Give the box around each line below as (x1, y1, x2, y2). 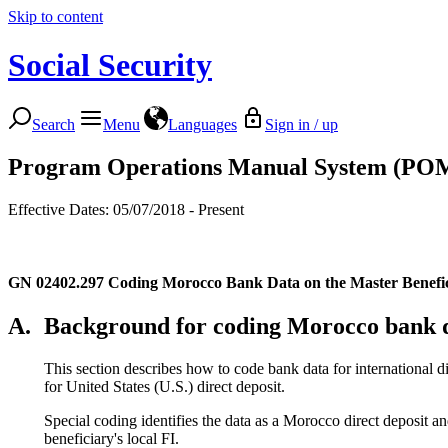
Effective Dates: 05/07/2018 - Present (8, 200, 244, 218)
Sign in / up (265, 115, 338, 133)
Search (32, 115, 75, 133)
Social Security (8, 47, 212, 84)
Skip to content (8, 8, 103, 25)
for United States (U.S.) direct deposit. (44, 377, 285, 395)
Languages (168, 115, 237, 133)
